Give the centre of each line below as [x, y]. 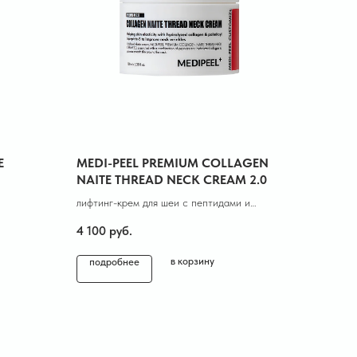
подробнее [114, 261]
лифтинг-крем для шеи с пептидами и [163, 202]
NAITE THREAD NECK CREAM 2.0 [172, 180]
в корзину [192, 261]
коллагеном [103, 219]
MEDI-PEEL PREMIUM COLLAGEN [173, 163]
